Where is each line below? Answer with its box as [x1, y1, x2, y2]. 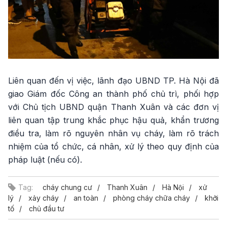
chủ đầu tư [29, 204, 64, 213]
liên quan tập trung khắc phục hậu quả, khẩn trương [8, 115, 219, 126]
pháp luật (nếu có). [8, 155, 82, 165]
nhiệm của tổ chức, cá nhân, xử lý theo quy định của [8, 141, 219, 152]
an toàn [73, 194, 98, 203]
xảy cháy [28, 194, 59, 203]
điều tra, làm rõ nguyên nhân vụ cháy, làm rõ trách [8, 128, 219, 139]
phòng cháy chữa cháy [113, 194, 190, 203]
